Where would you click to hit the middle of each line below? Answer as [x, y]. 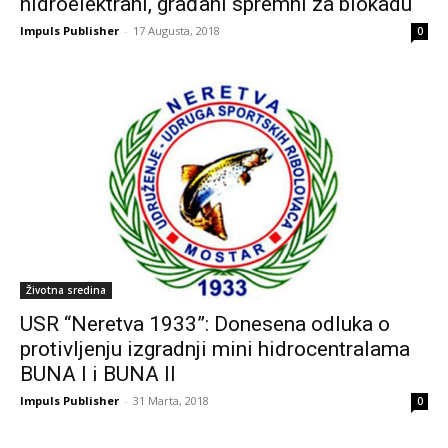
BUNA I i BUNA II [98, 374]
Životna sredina [66, 290]
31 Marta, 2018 [171, 401]
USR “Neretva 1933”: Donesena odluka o [205, 324]
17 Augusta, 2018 [176, 31]
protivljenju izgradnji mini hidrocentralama [215, 349]
